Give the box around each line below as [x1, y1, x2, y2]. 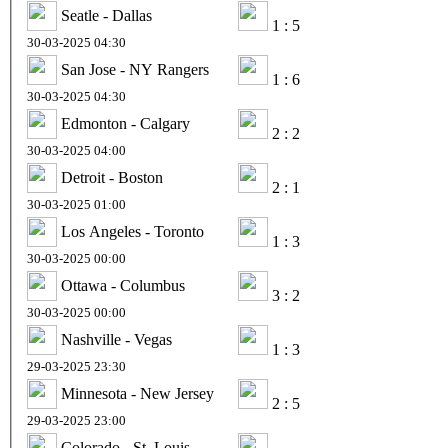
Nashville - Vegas [61, 330, 172, 348]
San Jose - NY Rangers [61, 60, 209, 78]
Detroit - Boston [61, 168, 163, 186]
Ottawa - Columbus [61, 276, 185, 294]
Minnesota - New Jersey [61, 384, 214, 402]
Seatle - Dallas [61, 6, 152, 24]
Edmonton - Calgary [61, 114, 190, 132]
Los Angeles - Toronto [61, 222, 204, 240]
